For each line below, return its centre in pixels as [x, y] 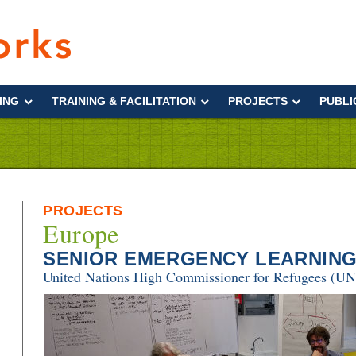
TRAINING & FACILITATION [124, 101]
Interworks [161, 38]
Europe [81, 233]
